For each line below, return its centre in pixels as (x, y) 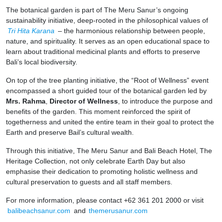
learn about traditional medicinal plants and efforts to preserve (103, 51)
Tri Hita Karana (31, 30)
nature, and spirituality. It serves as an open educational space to (108, 41)
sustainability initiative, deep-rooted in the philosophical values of (107, 20)
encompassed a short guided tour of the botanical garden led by (106, 90)
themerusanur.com (118, 210)
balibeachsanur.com (39, 210)
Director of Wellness (83, 101)
